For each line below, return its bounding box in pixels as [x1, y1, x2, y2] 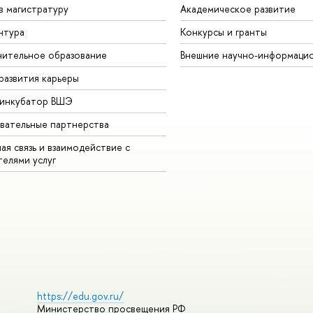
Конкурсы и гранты [180, 25, 267, 39]
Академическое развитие [180, 2, 296, 16]
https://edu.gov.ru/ [36, 289, 124, 303]
